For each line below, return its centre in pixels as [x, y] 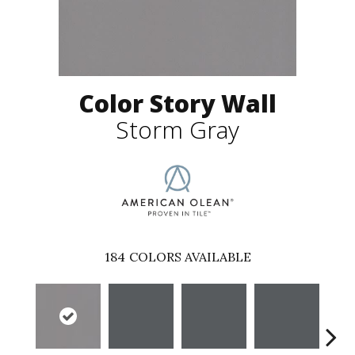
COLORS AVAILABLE [190, 257]
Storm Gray [177, 130]
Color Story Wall [177, 104]
